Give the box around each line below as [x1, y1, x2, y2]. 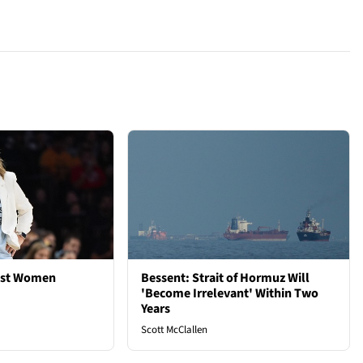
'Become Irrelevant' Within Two [141, 284, 319, 302]
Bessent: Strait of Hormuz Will [141, 268, 310, 287]
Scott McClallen [141, 322, 208, 337]
